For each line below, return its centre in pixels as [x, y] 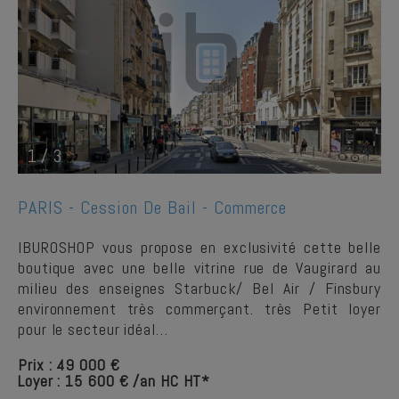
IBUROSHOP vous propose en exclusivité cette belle [199, 247]
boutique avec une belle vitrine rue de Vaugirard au [199, 268]
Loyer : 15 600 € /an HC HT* [114, 381]
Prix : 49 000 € [69, 365]
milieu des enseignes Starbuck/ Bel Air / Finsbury [199, 288]
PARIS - [49, 208]
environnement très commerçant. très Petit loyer [199, 309]
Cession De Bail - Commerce [183, 208]
